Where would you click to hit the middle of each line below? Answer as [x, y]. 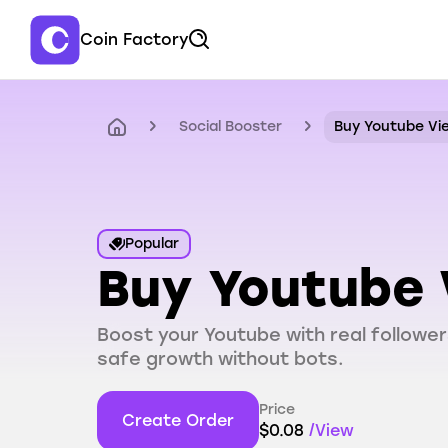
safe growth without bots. [220, 359]
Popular [152, 243]
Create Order [178, 420]
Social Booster [230, 126]
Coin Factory [134, 39]
